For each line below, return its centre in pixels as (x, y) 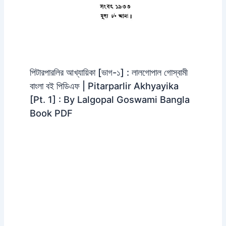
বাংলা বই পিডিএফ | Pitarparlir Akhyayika (104, 86)
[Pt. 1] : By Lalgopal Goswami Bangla (109, 100)
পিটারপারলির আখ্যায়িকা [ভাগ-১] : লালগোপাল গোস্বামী (108, 72)
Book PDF (51, 113)
